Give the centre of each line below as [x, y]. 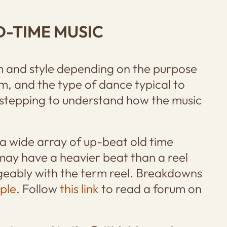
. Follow [38, 188]
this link [79, 188]
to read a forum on [150, 188]
